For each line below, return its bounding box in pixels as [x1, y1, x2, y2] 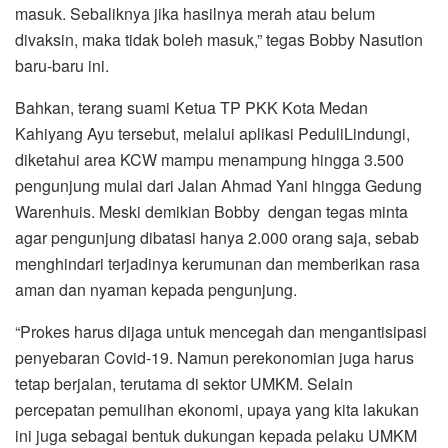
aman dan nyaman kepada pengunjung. [15, 278, 297, 302]
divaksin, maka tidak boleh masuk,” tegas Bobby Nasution [15, 28, 423, 52]
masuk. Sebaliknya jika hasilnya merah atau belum [15, 2, 375, 26]
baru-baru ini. [15, 54, 109, 78]
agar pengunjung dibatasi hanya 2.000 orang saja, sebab [15, 226, 419, 250]
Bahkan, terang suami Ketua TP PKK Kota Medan [15, 96, 368, 120]
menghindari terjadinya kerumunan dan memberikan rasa [15, 252, 420, 276]
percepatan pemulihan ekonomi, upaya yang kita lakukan [15, 398, 419, 422]
